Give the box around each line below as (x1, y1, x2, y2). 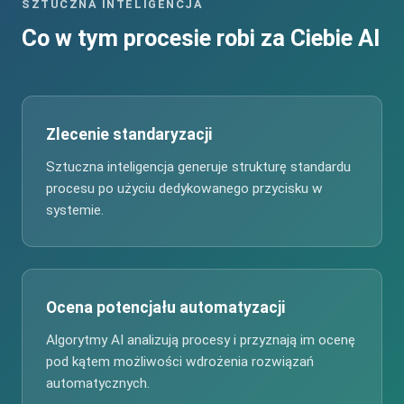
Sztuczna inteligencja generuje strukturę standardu (46, 159, 351, 176)
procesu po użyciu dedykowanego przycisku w (46, 180, 323, 197)
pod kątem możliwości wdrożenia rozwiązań (46, 353, 314, 371)
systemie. (46, 202, 104, 219)
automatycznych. (46, 375, 150, 392)
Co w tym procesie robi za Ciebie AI (22, 24, 380, 52)
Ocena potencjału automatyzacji (46, 298, 285, 317)
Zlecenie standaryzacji (46, 125, 212, 144)
